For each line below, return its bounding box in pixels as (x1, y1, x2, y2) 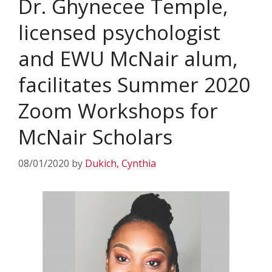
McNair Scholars (18, 123, 172, 151)
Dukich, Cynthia (85, 157, 156, 171)
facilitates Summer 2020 (18, 71, 250, 99)
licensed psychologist (18, 19, 220, 47)
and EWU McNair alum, (18, 45, 238, 73)
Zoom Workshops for (18, 97, 218, 125)
